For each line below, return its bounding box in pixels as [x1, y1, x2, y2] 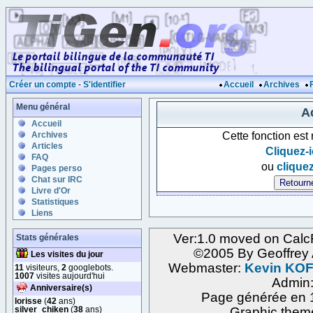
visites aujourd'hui [34, 271, 105, 280]
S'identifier [83, 80, 126, 89]
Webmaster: [168, 261, 245, 275]
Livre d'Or [31, 186, 71, 196]
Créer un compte [9, 80, 76, 89]
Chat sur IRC [31, 175, 82, 184]
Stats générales [16, 233, 79, 242]
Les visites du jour [31, 249, 103, 259]
